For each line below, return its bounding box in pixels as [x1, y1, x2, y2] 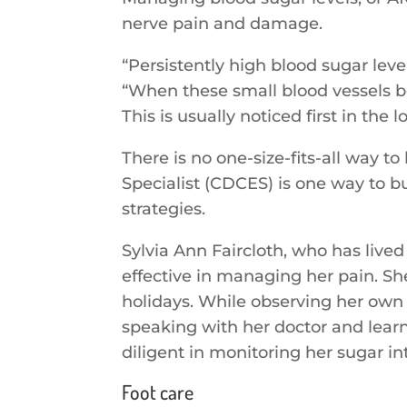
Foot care [122, 378, 194, 404]
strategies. [122, 198, 206, 219]
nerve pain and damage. [122, 13, 323, 34]
